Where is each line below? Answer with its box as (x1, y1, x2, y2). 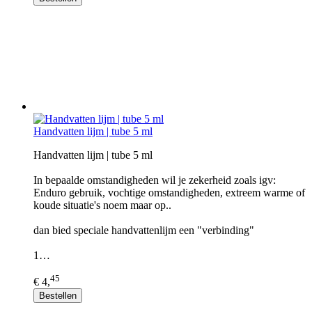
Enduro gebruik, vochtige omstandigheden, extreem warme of (33, 187, 305, 199)
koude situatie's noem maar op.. (33, 199, 171, 212)
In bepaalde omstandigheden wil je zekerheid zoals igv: (33, 174, 276, 187)
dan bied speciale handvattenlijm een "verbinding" (33, 224, 254, 237)
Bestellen (39, 290, 77, 302)
